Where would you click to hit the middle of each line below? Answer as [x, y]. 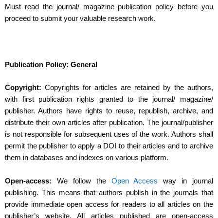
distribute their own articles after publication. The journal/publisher [109, 123]
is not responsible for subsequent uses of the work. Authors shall [109, 135]
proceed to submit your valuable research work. [81, 19]
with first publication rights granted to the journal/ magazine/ [109, 100]
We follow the [82, 181]
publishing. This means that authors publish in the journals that [109, 192]
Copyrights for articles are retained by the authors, [127, 88]
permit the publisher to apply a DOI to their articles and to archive [109, 146]
